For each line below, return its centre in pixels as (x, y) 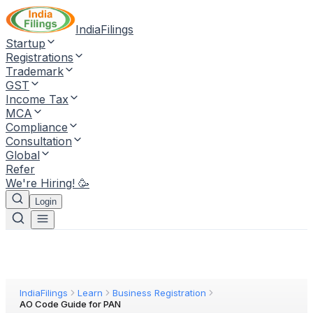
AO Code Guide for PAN (70, 304)
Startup (26, 43)
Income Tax (37, 99)
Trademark (35, 71)
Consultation (39, 141)
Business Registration (159, 293)
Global (23, 155)
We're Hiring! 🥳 (48, 183)
